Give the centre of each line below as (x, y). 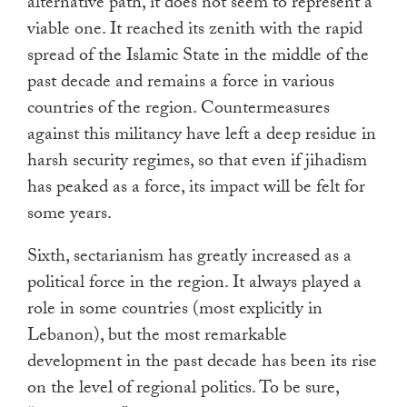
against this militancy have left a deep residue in (202, 137)
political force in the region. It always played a (194, 285)
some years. (69, 216)
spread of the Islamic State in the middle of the (198, 58)
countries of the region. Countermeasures (179, 110)
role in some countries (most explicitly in (175, 311)
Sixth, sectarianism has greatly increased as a (189, 258)
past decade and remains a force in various (181, 84)
